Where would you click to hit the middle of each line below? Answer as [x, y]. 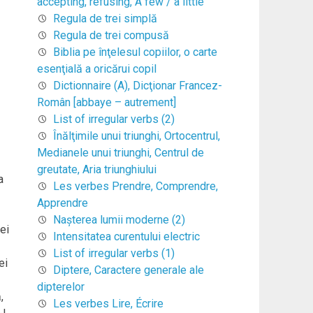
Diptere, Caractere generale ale [128, 270]
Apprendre [62, 203]
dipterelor [60, 286]
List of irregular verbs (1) [114, 253]
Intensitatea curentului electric [126, 236]
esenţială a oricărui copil [96, 68]
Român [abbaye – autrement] [106, 102]
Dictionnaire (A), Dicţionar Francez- [137, 85]
